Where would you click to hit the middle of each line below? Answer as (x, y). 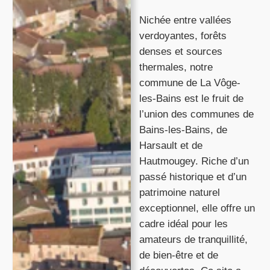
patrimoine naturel (179, 193)
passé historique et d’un (193, 177)
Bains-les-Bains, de (183, 130)
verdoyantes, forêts (183, 36)
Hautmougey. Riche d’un (194, 162)
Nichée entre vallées (185, 20)
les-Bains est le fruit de (191, 99)
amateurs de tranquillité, (193, 240)
